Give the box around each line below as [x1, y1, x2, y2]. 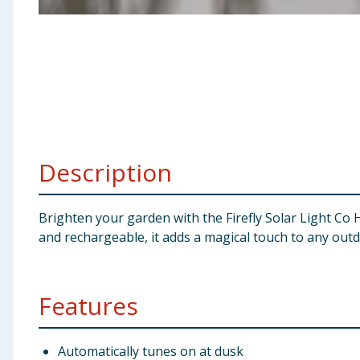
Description [39, 156, 172, 189]
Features [39, 289, 138, 322]
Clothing [6, 51, 63, 68]
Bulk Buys [6, 129, 67, 147]
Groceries [6, 90, 68, 108]
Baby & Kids [6, 11, 80, 29]
